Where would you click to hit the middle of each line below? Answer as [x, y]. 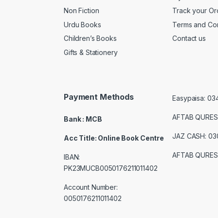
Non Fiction [82, 11]
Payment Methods [99, 97]
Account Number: [92, 187]
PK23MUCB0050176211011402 [111, 168]
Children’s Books [90, 38]
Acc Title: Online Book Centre [114, 138]
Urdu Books [82, 24]
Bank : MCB [83, 119]
